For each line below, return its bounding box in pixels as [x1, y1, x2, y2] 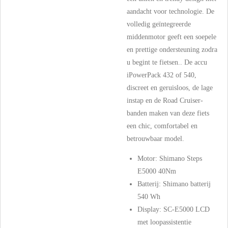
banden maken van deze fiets [127, 109, 209, 118]
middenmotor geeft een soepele [127, 33, 216, 41]
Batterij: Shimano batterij [137, 180, 211, 188]
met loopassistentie [137, 218, 191, 226]
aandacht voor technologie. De [127, 8, 214, 16]
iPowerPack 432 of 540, [127, 71, 196, 79]
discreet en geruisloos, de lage [127, 84, 213, 92]
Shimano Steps [159, 155, 202, 163]
